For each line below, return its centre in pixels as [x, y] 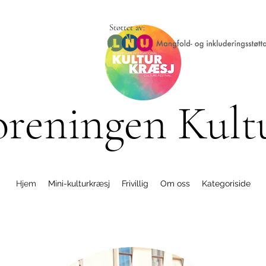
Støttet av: [127, 27]
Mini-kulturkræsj [79, 183]
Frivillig [135, 183]
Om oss [175, 183]
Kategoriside [226, 183]
